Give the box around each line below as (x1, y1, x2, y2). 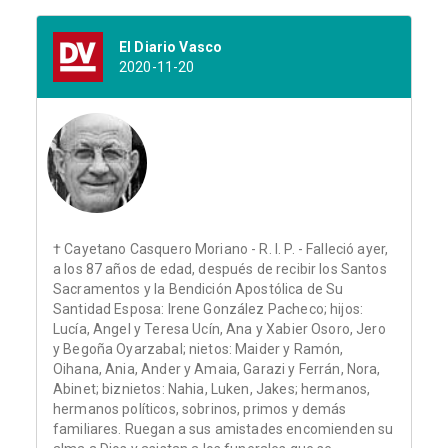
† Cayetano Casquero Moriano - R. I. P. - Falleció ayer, (53, 241, 389, 258)
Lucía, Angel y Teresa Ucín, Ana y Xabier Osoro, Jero (53, 321, 386, 338)
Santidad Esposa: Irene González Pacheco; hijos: (53, 301, 364, 318)
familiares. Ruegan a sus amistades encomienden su (53, 421, 394, 438)
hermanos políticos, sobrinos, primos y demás (53, 401, 347, 418)
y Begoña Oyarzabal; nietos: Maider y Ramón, (53, 341, 344, 358)
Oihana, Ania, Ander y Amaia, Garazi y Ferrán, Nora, (53, 361, 381, 378)
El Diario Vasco (119, 39, 223, 56)
